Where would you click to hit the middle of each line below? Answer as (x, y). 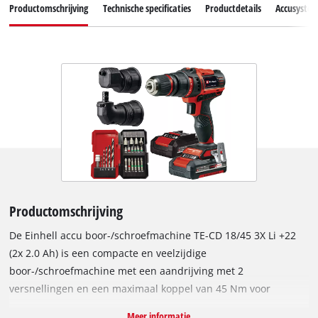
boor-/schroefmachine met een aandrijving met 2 (127, 271)
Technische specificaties (147, 9)
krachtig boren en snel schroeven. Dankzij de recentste (141, 307)
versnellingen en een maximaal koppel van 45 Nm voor (140, 289)
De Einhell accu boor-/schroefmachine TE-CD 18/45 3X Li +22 (153, 236)
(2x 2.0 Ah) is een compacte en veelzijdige (108, 253)
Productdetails (233, 9)
